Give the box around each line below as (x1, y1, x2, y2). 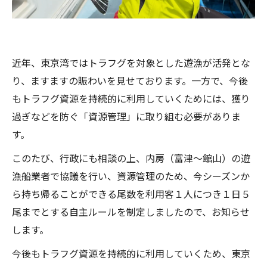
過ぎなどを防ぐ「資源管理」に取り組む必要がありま (12, 109, 241, 123)
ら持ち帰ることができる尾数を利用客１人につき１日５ (12, 187, 250, 201)
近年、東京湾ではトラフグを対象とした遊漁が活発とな (12, 55, 250, 70)
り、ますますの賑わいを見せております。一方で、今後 (12, 73, 248, 88)
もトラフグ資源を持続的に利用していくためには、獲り (12, 91, 250, 105)
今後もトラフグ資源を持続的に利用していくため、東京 (12, 246, 250, 260)
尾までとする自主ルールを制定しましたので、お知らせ (12, 204, 250, 219)
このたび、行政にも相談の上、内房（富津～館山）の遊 (12, 151, 250, 165)
